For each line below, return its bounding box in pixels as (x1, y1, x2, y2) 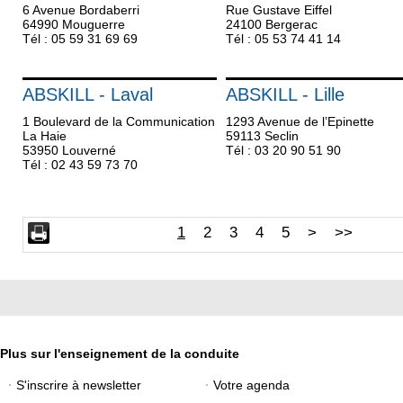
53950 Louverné (22, 143, 116, 157)
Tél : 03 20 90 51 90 (225, 143, 341, 157)
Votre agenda (212, 378, 290, 392)
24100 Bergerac (225, 17, 318, 31)
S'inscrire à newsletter (16, 378, 141, 392)
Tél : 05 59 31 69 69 (22, 31, 138, 46)
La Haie (22, 129, 67, 143)
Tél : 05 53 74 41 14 (225, 31, 341, 46)
